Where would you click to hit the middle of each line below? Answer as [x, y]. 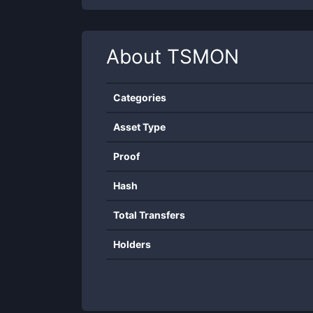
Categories [140, 97]
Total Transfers [149, 215]
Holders [132, 244]
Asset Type [139, 127]
